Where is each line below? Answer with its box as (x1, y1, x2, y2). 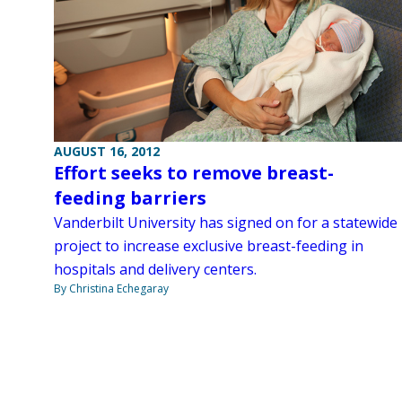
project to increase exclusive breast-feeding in (54, 236, 363, 257)
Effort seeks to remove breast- (54, 161, 334, 186)
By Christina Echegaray (54, 281, 169, 297)
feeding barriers (54, 186, 206, 211)
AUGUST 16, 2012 (54, 143, 160, 161)
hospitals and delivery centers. (54, 259, 257, 280)
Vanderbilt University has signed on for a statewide (54, 213, 398, 233)
